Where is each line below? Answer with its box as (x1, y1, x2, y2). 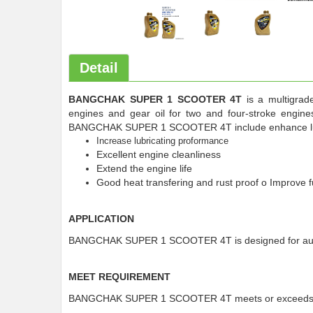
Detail (80, 60, 118, 75)
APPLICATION (68, 213, 134, 224)
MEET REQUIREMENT (68, 271, 170, 282)
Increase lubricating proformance (96, 136, 228, 146)
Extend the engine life (96, 163, 192, 174)
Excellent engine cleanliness (96, 149, 221, 160)
